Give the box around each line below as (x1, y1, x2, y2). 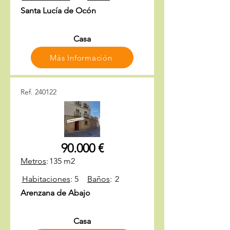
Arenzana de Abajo (21, 188, 90, 198)
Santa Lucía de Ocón (21, 6, 96, 15)
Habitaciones (22, 174, 70, 184)
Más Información (50, 52, 112, 63)
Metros (21, 156, 46, 166)
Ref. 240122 (21, 87, 56, 97)
